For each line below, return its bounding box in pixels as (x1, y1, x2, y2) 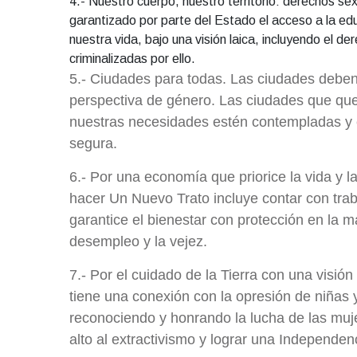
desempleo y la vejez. (69, 233, 207, 250)
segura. (69, 135, 121, 152)
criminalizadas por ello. (69, 52, 198, 66)
